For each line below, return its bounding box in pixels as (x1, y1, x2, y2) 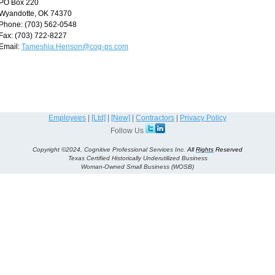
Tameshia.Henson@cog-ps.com (21, 42, 128, 51)
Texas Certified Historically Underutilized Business (68, 154, 207, 161)
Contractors (136, 113, 174, 122)
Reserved (215, 145, 242, 153)
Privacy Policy (180, 113, 227, 122)
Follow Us (110, 126, 145, 135)
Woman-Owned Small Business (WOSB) (81, 163, 194, 170)
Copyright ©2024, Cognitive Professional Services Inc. (33, 145, 187, 153)
